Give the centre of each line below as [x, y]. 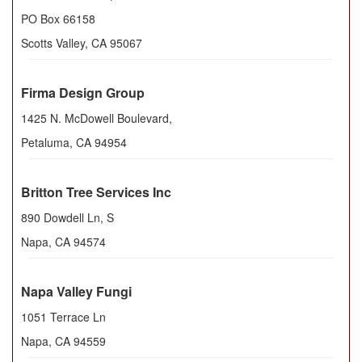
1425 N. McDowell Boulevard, [97, 118]
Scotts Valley [53, 43]
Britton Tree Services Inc [96, 192]
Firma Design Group [83, 93]
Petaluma [45, 143]
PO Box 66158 [58, 19]
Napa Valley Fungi [76, 292]
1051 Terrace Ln [63, 317]
